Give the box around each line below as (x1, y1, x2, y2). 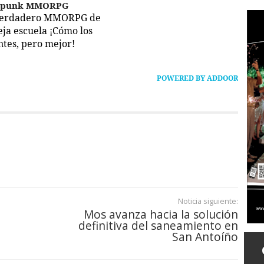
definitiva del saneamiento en (78, 217, 238, 234)
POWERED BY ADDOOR (157, 73, 238, 84)
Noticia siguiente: (178, 196, 238, 207)
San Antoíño (172, 229, 238, 245)
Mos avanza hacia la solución (84, 206, 238, 223)
